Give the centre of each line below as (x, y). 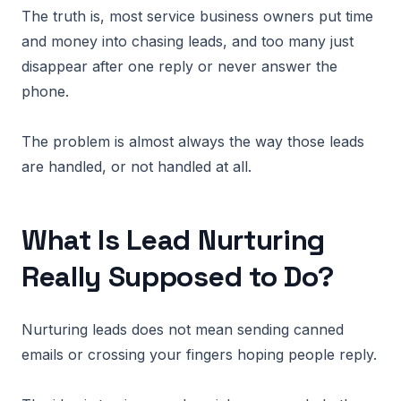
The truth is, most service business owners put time (197, 16)
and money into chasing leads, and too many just (188, 41)
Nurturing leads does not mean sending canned (183, 329)
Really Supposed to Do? (178, 277)
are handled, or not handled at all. (137, 166)
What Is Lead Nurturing (173, 240)
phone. (45, 91)
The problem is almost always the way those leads (193, 141)
